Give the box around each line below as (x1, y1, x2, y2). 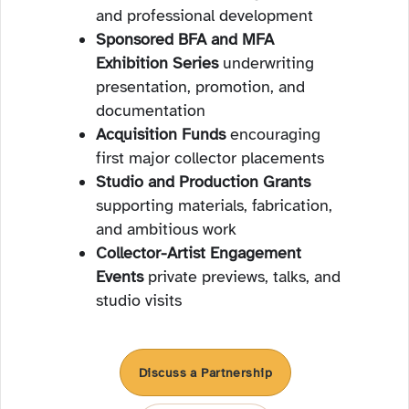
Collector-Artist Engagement (96, 243, 301, 263)
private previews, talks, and (143, 267, 341, 287)
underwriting (218, 53, 314, 73)
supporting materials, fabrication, (96, 195, 332, 215)
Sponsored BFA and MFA (96, 29, 274, 49)
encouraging (225, 124, 320, 144)
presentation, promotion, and (96, 77, 305, 97)
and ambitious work (96, 219, 236, 239)
